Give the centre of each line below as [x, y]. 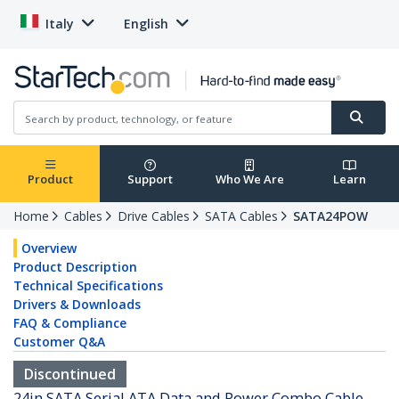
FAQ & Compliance [70, 323]
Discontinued [70, 375]
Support [150, 179]
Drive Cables [154, 216]
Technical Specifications [88, 286]
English [146, 24]
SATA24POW [330, 216]
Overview [49, 248]
